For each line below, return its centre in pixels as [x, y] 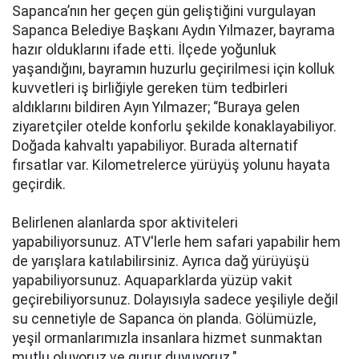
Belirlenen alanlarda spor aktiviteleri [125, 223]
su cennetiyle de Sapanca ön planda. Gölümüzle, [164, 319]
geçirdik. [39, 184]
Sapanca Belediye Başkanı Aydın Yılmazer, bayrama [173, 30]
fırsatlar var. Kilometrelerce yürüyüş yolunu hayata [171, 165]
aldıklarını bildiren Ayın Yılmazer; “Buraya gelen [156, 107]
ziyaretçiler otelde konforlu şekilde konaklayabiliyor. [174, 127]
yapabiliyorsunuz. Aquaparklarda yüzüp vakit [152, 280]
